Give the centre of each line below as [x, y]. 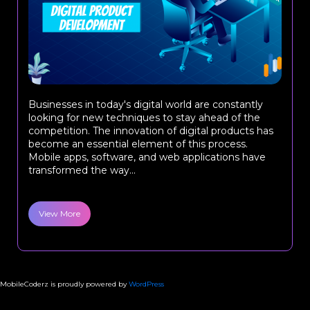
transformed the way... [82, 170]
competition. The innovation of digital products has [151, 131]
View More [60, 213]
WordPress [146, 284]
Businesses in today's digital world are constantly [146, 104]
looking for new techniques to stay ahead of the [144, 118]
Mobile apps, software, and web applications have [147, 157]
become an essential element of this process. [138, 144]
